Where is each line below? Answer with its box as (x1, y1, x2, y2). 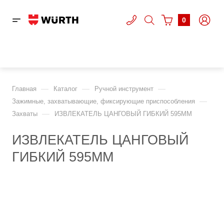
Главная (12, 85, 36, 92)
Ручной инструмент (94, 85, 153, 92)
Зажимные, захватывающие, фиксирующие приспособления (12, 97, 195, 105)
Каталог (53, 85, 77, 92)
